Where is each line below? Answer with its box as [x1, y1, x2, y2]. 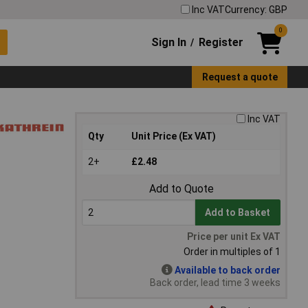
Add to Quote [148, 182, 214, 196]
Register [198, 35, 243, 49]
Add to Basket [205, 207, 271, 219]
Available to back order [175, 265, 280, 276]
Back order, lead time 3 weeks [150, 277, 280, 289]
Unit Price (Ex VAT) [131, 131, 216, 142]
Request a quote [201, 71, 278, 82]
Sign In [151, 35, 187, 49]
